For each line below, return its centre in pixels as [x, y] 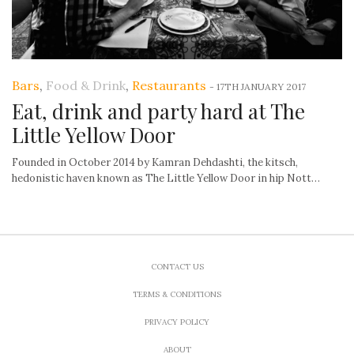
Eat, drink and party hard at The [158, 111]
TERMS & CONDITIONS [177, 295]
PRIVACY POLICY [177, 322]
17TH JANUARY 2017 [261, 87]
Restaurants [169, 86]
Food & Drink [86, 86]
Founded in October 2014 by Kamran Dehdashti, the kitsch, [155, 163]
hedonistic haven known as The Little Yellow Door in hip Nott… [166, 179]
